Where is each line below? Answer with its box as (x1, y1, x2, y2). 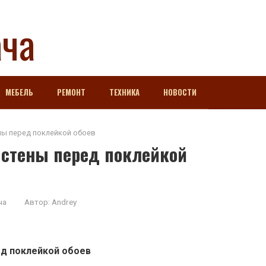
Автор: (24, 197, 50, 207)
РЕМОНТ (57, 86, 85, 98)
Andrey (52, 197, 77, 207)
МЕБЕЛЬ (5, 86, 33, 98)
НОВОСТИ (163, 86, 197, 98)
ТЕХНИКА (109, 86, 140, 98)
